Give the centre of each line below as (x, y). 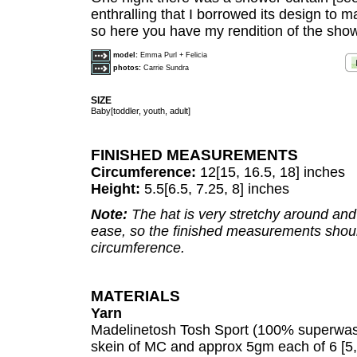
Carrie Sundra (166, 68)
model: (127, 55)
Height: (118, 189)
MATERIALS (135, 296)
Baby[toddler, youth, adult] (141, 111)
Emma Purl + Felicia (174, 55)
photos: (128, 68)
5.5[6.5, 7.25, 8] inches (217, 189)
